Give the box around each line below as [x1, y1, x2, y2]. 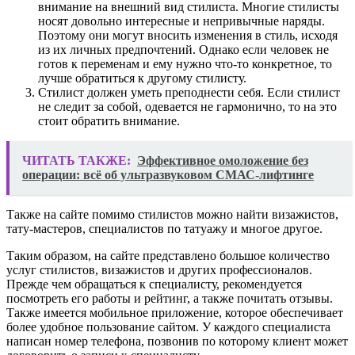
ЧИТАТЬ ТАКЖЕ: [22, 153, 131, 167]
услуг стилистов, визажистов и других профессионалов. [6, 262, 312, 277]
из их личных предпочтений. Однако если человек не [38, 42, 329, 56]
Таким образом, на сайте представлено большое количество [6, 248, 330, 262]
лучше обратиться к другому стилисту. [38, 71, 246, 85]
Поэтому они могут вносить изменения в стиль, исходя [38, 28, 338, 42]
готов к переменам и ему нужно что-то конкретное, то [38, 56, 332, 71]
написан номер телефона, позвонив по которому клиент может [6, 334, 348, 348]
